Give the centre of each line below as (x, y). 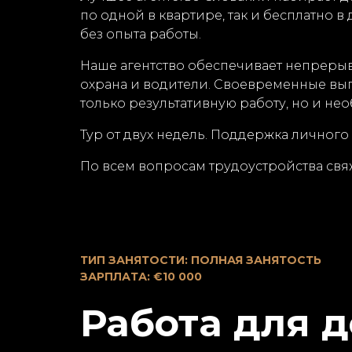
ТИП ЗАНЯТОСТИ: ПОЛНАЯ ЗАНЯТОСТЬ (201, 260)
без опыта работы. (141, 34)
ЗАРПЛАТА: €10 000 (141, 277)
